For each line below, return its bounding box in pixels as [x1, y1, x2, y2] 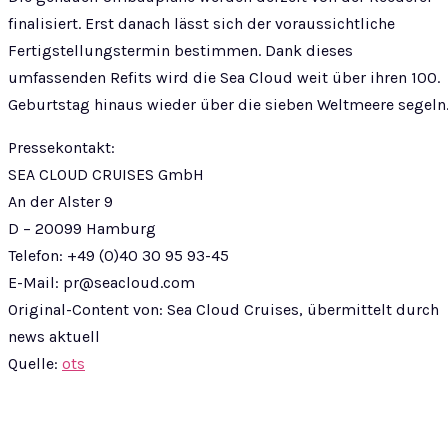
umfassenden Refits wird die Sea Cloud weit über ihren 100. [8, 68, 440, 87]
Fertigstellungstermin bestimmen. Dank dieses [8, 41, 353, 60]
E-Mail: [8, 273, 63, 292]
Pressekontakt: [8, 138, 115, 157]
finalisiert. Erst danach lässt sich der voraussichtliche [8, 14, 395, 33]
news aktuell [8, 327, 100, 346]
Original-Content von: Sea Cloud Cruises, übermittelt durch [8, 300, 439, 319]
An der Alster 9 [8, 192, 113, 211]
